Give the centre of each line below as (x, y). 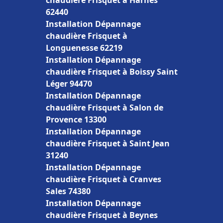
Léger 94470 (69, 84)
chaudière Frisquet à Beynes (102, 215)
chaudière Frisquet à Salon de (105, 108)
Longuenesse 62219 (84, 48)
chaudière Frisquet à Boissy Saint (112, 72)
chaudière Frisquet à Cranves (104, 179)
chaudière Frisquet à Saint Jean (108, 143)
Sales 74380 (68, 191)
